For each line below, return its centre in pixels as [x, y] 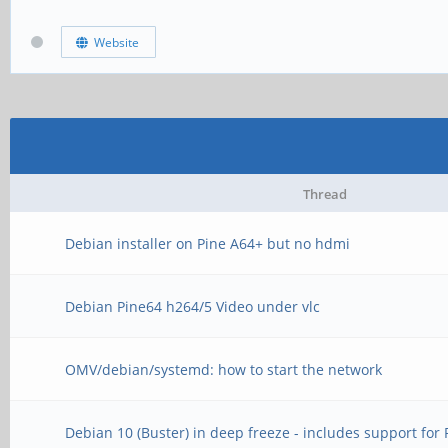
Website [113, 43]
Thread [325, 194]
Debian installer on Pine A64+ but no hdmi [208, 243]
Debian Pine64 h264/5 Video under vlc [193, 306]
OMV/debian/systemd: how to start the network [224, 369]
